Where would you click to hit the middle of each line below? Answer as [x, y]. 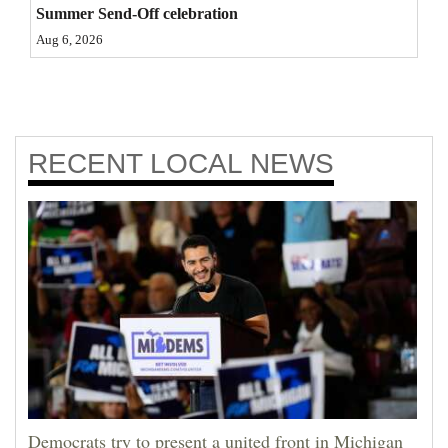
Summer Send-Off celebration [137, 14]
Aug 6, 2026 [69, 40]
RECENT [89, 164]
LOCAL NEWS [242, 164]
